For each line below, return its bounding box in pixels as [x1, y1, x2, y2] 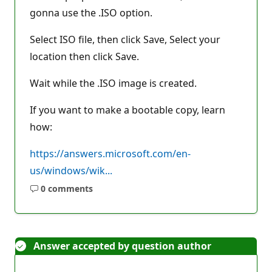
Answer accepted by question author [33, 239, 211, 253]
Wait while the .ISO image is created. [30, 76, 197, 90]
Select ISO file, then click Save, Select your [30, 33, 220, 46]
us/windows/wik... [30, 164, 112, 177]
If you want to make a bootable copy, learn [30, 103, 225, 117]
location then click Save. [30, 50, 139, 63]
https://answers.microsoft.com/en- [30, 147, 191, 160]
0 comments [40, 183, 93, 195]
